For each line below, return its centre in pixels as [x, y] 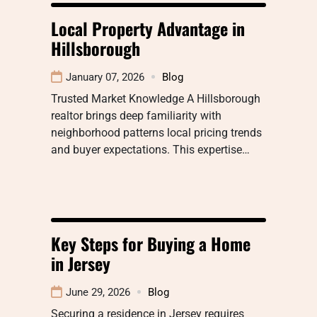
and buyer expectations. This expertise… [150, 149]
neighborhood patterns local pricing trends [156, 132]
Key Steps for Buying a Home [151, 243]
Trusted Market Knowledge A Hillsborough [156, 98]
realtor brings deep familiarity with [136, 115]
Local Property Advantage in [148, 28]
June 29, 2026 [98, 292]
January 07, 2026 [105, 77]
